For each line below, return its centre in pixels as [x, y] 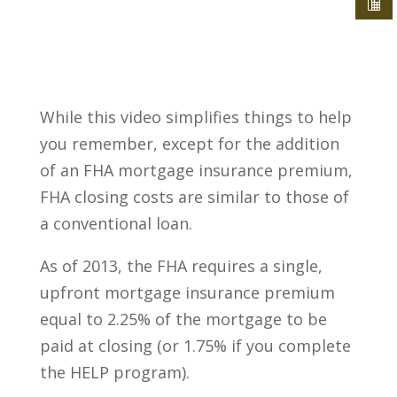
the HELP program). [114, 372]
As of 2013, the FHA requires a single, [181, 265]
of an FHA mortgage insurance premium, [196, 170]
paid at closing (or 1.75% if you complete [195, 345]
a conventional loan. [116, 223]
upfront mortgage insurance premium [187, 292]
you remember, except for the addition [189, 143]
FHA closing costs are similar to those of [194, 196]
